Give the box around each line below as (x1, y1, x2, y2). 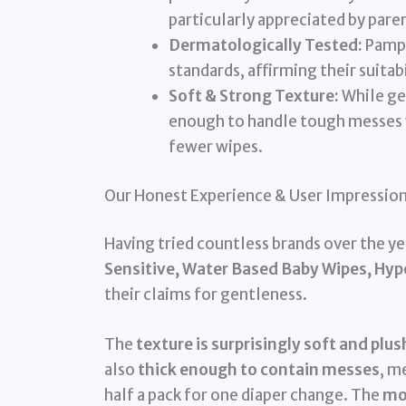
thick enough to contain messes (137, 360, 380, 381)
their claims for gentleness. (103, 285, 307, 305)
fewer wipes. (168, 137, 263, 158)
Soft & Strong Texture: (168, 86, 339, 107)
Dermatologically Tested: (168, 35, 362, 56)
